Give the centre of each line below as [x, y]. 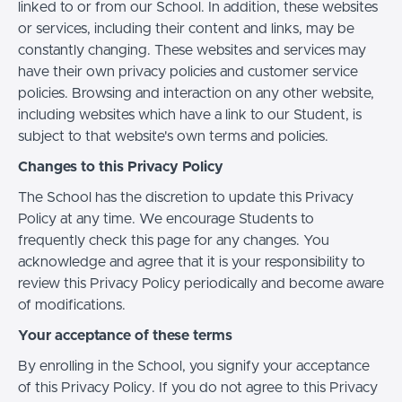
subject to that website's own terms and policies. [173, 136]
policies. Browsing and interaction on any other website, [196, 93]
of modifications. [72, 305]
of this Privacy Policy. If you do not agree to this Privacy [198, 387]
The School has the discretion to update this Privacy [186, 197]
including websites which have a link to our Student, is [190, 114]
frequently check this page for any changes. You [174, 240]
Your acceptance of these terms [125, 335]
